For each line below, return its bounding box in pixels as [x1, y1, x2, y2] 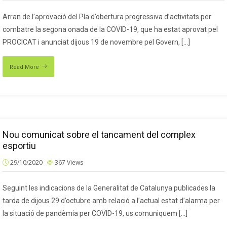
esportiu [3, 140, 36, 151]
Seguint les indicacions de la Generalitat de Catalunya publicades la [3, 184, 215, 192]
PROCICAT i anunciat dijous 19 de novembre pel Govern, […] [3, 38, 190, 46]
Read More [10, 64, 39, 70]
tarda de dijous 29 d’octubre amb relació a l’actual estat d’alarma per [3, 197, 220, 205]
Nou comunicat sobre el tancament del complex [3, 129, 196, 140]
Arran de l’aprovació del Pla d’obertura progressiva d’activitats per [3, 13, 211, 21]
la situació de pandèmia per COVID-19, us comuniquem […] [3, 209, 187, 217]
